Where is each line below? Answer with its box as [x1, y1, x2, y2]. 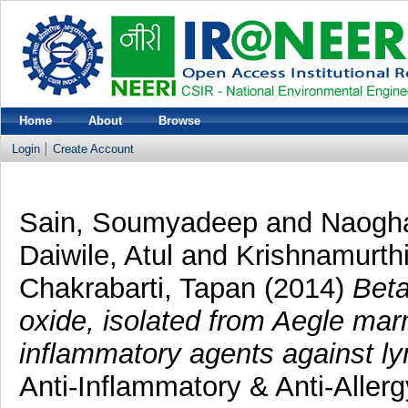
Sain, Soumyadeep [18, 206, 258, 239]
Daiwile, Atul [18, 239, 173, 271]
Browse [158, 114, 200, 127]
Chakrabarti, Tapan [18, 271, 256, 304]
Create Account [53, 142, 134, 156]
